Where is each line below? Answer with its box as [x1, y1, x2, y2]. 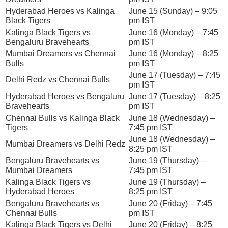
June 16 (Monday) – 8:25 [129, 49, 218, 58]
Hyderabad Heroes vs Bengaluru [6, 92, 124, 101]
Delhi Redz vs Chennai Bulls [6, 75, 110, 84]
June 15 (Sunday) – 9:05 [129, 6, 217, 15]
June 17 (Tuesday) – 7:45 [129, 70, 220, 79]
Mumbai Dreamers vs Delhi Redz [6, 139, 125, 148]
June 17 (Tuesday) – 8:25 [129, 92, 220, 101]
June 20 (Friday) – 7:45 [129, 198, 212, 208]
